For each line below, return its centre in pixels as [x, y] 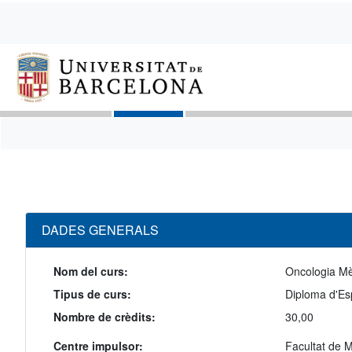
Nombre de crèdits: [104, 317]
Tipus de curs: [92, 294]
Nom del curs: [91, 271]
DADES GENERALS [100, 230]
